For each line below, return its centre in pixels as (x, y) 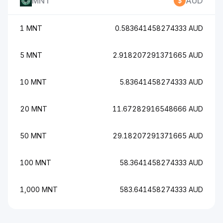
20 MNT (34, 109)
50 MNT (33, 136)
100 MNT (36, 163)
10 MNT (33, 82)
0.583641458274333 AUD (159, 28)
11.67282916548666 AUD (158, 109)
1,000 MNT (39, 189)
